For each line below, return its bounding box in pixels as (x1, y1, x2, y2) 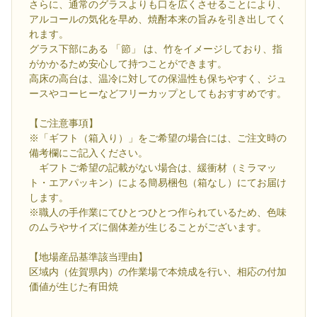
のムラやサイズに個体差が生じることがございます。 (29, 221, 267, 234)
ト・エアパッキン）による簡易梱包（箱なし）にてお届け (29, 177, 287, 189)
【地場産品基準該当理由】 (29, 251, 148, 263)
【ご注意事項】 (29, 117, 98, 129)
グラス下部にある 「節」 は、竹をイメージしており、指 (29, 43, 282, 55)
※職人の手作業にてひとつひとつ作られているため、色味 (29, 207, 287, 219)
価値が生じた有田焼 (29, 281, 118, 293)
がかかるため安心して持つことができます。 (29, 58, 227, 70)
